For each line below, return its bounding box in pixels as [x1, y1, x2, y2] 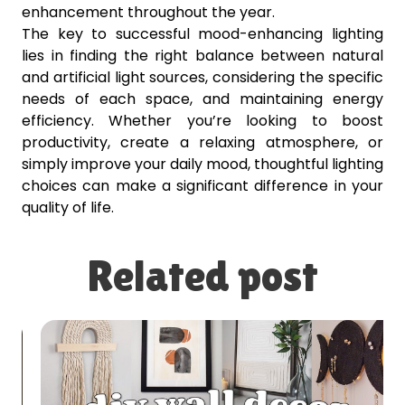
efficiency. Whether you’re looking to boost [22, 110, 383, 132]
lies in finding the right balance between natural [22, 45, 383, 67]
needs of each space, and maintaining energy [22, 89, 383, 110]
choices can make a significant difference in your [22, 175, 383, 197]
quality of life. [22, 197, 114, 219]
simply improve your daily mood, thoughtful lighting [22, 154, 383, 175]
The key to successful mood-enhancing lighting [22, 24, 383, 45]
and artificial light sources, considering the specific [22, 67, 383, 89]
